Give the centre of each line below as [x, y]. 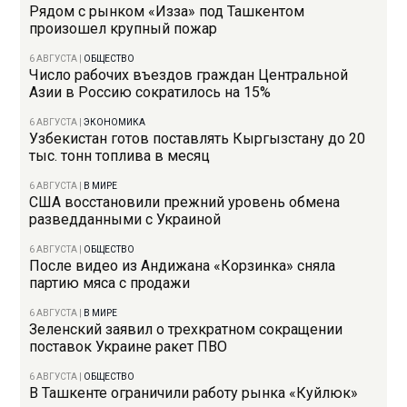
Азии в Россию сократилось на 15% [150, 93]
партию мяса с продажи [110, 283]
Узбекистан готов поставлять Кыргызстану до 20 [198, 139]
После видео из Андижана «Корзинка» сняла [183, 266]
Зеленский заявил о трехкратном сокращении [186, 330]
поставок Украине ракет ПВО [129, 347]
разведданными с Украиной [125, 220]
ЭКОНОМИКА [115, 123]
